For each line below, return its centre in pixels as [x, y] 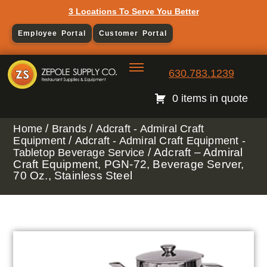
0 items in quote [210, 98]
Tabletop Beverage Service [79, 153]
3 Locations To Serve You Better [133, 11]
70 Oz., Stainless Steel [73, 176]
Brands [69, 129]
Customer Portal [133, 33]
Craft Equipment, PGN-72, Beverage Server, [129, 164]
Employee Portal [52, 33]
